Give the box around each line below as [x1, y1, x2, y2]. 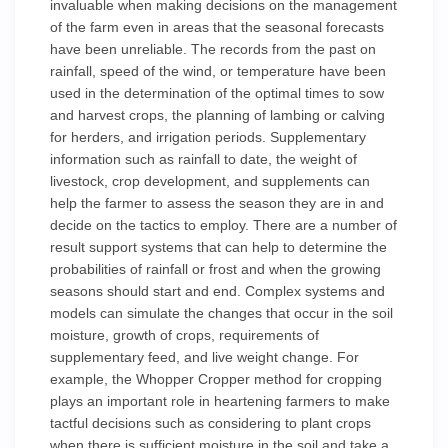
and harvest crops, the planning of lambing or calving [50, 107, 385, 123]
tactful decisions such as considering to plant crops [50, 415, 371, 431]
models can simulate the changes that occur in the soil [50, 305, 393, 321]
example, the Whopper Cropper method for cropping [50, 371, 382, 387]
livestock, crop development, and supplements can [50, 173, 370, 189]
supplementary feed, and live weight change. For [50, 349, 359, 365]
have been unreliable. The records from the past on [50, 41, 376, 57]
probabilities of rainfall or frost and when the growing [50, 261, 381, 277]
